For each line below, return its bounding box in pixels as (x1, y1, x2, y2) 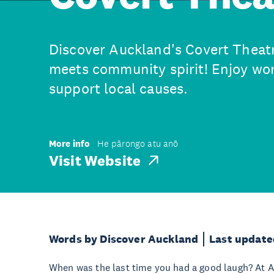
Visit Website (49, 150, 141, 169)
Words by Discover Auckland (49, 232, 199, 246)
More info (49, 138, 91, 149)
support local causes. (49, 80, 188, 97)
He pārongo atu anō (97, 138, 179, 149)
